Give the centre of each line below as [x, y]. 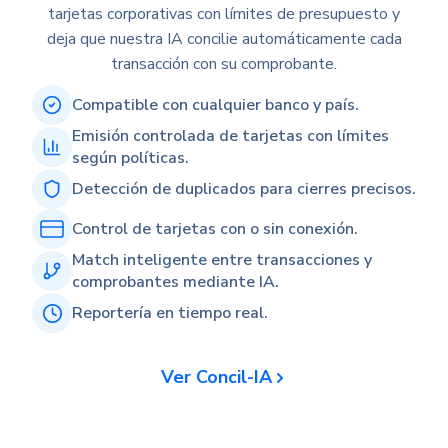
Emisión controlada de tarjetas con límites [230, 136]
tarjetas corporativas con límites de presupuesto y [224, 14]
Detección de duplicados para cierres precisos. [244, 189]
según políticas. [130, 158]
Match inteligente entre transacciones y [222, 260]
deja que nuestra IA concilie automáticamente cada [224, 39]
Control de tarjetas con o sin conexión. [215, 229]
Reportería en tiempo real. [170, 313]
